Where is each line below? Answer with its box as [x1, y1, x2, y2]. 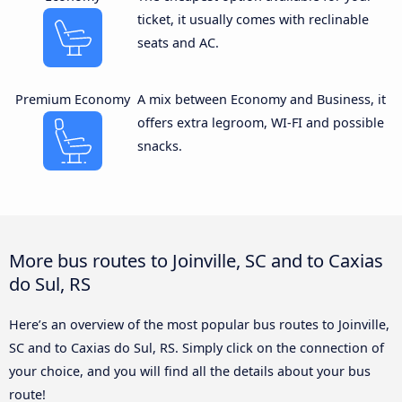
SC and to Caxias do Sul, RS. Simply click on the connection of [9, 338, 384, 356]
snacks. [136, 136, 182, 154]
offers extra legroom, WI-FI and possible [136, 113, 384, 131]
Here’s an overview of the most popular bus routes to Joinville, [9, 315, 389, 333]
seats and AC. [136, 33, 219, 51]
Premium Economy [15, 90, 131, 108]
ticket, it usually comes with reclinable [136, 10, 369, 28]
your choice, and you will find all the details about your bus [9, 362, 371, 380]
